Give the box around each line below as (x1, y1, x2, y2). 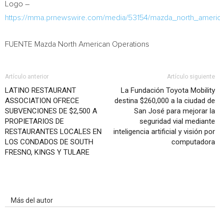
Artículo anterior (5, 73, 49, 80)
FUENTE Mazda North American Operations (5, 40, 149, 48)
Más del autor (11, 196, 53, 204)
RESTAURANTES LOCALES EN (5, 127, 102, 136)
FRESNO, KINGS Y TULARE (5, 148, 89, 157)
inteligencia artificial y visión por (113, 127, 215, 136)
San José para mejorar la (134, 107, 215, 115)
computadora (171, 137, 215, 146)
